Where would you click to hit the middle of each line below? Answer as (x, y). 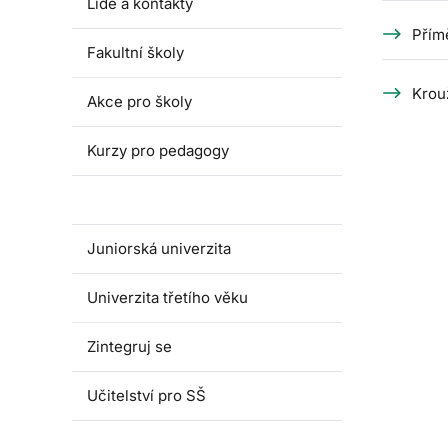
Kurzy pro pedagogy (158, 150)
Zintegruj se (129, 346)
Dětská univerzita (148, 199)
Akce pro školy (139, 101)
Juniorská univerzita (159, 248)
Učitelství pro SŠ (146, 395)
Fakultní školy (135, 52)
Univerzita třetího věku (167, 297)
